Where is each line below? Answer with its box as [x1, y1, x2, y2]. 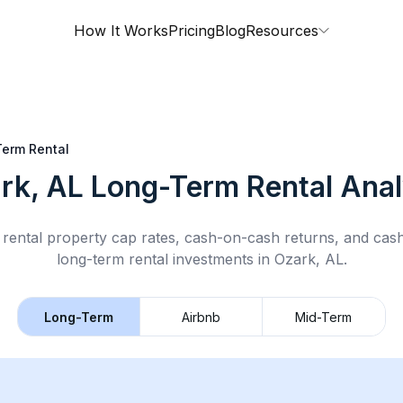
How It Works [74, 22, 168, 40]
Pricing [168, 22, 215, 40]
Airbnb [182, 309, 220, 325]
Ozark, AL [273, 250, 344, 268]
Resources [246, 22, 318, 40]
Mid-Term [295, 309, 353, 325]
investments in [167, 250, 274, 268]
